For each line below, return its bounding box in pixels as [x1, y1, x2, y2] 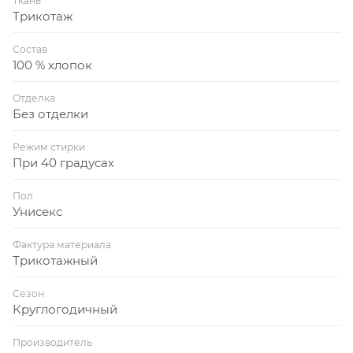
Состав [13, 43, 47, 55]
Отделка [13, 91, 55, 104]
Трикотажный [13, 252, 98, 268]
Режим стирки [13, 140, 85, 153]
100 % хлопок [13, 57, 92, 72]
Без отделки [13, 106, 88, 121]
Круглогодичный [13, 301, 117, 317]
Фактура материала [13, 238, 111, 251]
